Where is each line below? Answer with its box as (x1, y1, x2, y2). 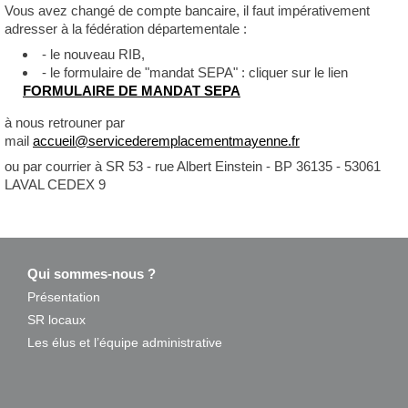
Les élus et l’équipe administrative (27, 335, 222, 350)
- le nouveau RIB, (42, 46, 145, 62)
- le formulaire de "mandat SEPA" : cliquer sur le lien (42, 65, 348, 80)
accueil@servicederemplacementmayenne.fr (33, 133, 300, 148)
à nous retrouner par (5, 115, 125, 130)
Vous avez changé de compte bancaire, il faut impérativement (5, 3, 370, 18)
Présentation (27, 290, 100, 304)
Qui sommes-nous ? (27, 266, 156, 281)
